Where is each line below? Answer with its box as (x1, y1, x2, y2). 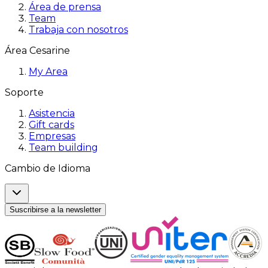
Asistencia (29, 108, 75, 120)
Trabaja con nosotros (29, 24, 128, 36)
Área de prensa (29, 1, 101, 13)
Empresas (29, 130, 75, 142)
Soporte (5, 87, 44, 99)
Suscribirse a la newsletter (10, 205, 101, 215)
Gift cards (29, 119, 74, 131)
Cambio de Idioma (5, 163, 90, 175)
